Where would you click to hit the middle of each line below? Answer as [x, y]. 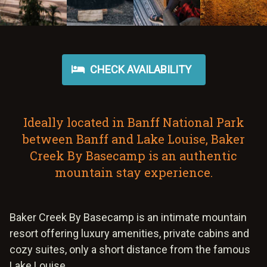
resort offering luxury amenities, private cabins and [129, 233]
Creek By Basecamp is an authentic [133, 155]
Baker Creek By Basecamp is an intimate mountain [128, 217]
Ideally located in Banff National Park [133, 122]
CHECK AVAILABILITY [139, 69]
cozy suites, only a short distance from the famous [130, 249]
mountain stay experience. [133, 172]
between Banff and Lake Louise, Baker [133, 139]
